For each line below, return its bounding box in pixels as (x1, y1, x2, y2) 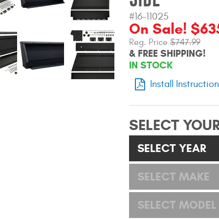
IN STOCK (129, 59, 173, 72)
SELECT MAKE (137, 169, 210, 183)
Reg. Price (129, 37, 170, 48)
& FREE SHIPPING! (129, 47, 206, 60)
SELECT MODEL (137, 197, 217, 212)
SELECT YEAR (137, 141, 206, 155)
